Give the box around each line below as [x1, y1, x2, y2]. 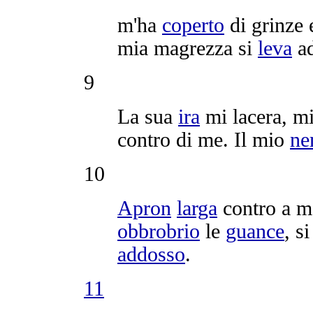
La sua [117, 105, 178, 128]
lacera [233, 105, 282, 128]
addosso [117, 242, 185, 265]
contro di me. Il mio [117, 128, 290, 151]
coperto [162, 13, 224, 36]
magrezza [154, 36, 233, 59]
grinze [252, 13, 303, 36]
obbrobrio [117, 219, 200, 242]
